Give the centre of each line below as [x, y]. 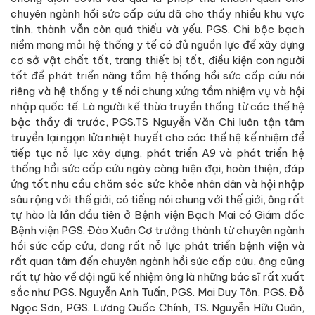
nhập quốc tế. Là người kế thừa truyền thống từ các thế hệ [157, 106]
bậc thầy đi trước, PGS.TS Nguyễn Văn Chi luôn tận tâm [157, 122]
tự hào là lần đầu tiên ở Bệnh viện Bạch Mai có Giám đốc [157, 214]
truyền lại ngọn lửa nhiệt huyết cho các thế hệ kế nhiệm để [157, 137]
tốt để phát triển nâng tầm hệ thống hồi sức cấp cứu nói [157, 75]
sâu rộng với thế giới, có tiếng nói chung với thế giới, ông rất [157, 199]
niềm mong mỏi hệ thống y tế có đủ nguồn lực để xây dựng [157, 44]
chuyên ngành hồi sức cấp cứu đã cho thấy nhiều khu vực [157, 13]
